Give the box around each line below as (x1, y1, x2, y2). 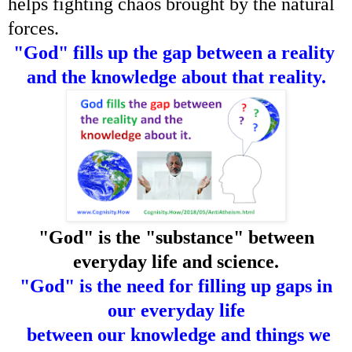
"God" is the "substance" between (38, 226, 314, 247)
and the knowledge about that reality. (26, 66, 326, 87)
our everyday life (107, 299, 245, 321)
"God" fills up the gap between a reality (13, 42, 339, 63)
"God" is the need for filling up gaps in (20, 275, 332, 296)
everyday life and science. (73, 251, 279, 272)
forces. (8, 17, 59, 38)
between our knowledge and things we (21, 324, 331, 345)
